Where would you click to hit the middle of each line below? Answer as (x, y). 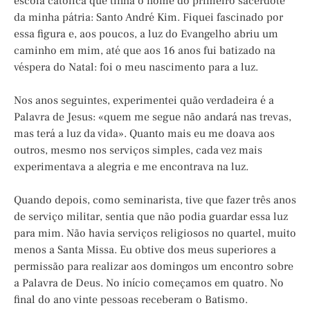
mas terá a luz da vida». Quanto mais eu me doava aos (144, 133)
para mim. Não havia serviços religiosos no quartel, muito (155, 233)
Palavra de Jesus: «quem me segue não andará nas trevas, (153, 117)
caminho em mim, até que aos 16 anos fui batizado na (145, 50)
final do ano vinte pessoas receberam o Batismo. (131, 299)
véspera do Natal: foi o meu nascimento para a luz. (136, 67)
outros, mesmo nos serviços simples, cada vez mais (138, 150)
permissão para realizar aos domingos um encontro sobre (154, 266)
